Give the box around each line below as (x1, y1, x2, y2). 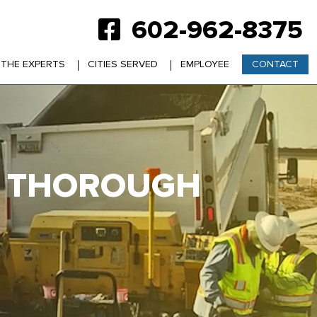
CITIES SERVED (88, 59, 158, 69)
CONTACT (252, 59, 299, 69)
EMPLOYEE (180, 59, 229, 69)
